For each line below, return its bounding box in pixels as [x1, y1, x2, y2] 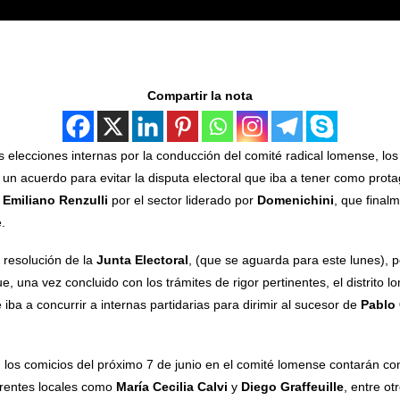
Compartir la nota [146, 87, 253, 103]
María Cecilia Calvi [115, 379, 228, 394]
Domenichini [256, 192, 334, 207]
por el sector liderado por [107, 192, 257, 207]
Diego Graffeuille [240, 379, 344, 394]
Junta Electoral [92, 252, 188, 267]
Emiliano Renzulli [2, 192, 108, 207]
